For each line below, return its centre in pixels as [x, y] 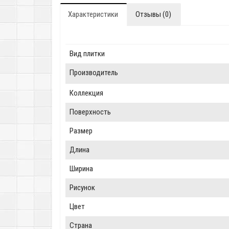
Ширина [81, 169]
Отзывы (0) [153, 14]
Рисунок [82, 188]
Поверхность [90, 112]
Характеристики [93, 14]
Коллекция [86, 93]
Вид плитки [87, 54]
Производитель [94, 73]
